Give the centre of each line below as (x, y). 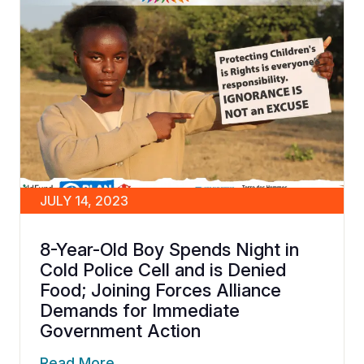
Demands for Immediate (140, 310)
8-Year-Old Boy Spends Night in (169, 249)
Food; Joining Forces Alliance (160, 290)
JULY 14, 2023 (84, 200)
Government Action (120, 330)
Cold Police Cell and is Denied (163, 269)
